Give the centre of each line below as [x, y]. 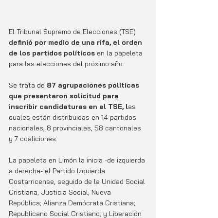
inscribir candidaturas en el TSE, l [68, 106]
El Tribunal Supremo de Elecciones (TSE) [73, 31]
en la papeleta [121, 53]
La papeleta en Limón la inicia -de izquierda [78, 160]
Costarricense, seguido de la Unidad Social [78, 181]
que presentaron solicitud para [65, 96]
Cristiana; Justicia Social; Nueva [61, 192]
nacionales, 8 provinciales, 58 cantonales [76, 128]
